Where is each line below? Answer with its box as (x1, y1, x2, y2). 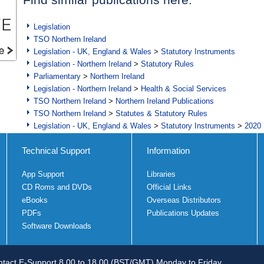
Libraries (147, 170, 176, 179)
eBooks (21, 196, 48, 205)
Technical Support (21, 146, 90, 156)
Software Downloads (21, 222, 91, 231)
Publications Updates (147, 209, 219, 218)
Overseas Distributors (147, 196, 221, 205)
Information (147, 146, 190, 156)
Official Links (147, 183, 192, 192)
